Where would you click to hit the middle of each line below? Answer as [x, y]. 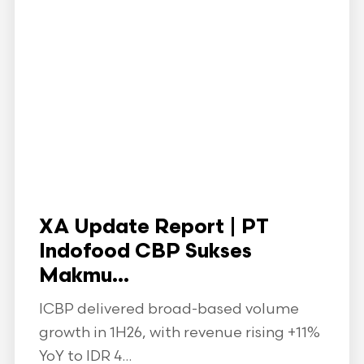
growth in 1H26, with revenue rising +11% [179, 333]
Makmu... [84, 277]
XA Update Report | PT [154, 228]
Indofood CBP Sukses [145, 252]
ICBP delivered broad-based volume [169, 309]
